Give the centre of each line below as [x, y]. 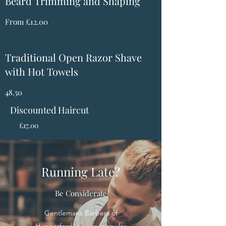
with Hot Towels [42, 71]
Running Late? [81, 172]
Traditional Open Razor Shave [73, 57]
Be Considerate [81, 193]
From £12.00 [26, 22]
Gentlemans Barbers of [81, 213]
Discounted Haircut [49, 110]
